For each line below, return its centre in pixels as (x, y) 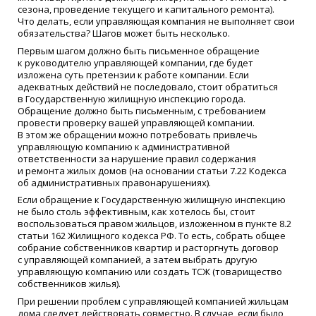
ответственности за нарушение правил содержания (137, 158)
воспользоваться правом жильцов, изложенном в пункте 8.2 (154, 224)
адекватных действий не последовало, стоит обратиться (148, 86)
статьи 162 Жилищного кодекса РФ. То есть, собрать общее (152, 236)
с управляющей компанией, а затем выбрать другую (138, 260)
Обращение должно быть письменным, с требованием (142, 110)
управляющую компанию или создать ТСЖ (114, 272)
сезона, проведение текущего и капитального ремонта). (146, 9)
